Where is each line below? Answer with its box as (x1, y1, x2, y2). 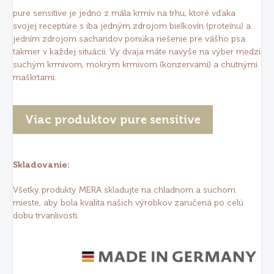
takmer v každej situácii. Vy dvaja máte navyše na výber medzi (13, 46, 261, 57)
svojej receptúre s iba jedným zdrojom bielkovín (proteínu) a (13, 21, 251, 32)
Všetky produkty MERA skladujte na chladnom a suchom (13, 185, 235, 196)
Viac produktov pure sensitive (25, 113, 201, 127)
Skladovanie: (13, 160, 70, 171)
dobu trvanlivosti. (13, 210, 79, 221)
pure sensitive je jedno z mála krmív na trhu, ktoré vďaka (13, 8, 235, 19)
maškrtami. (13, 72, 56, 83)
